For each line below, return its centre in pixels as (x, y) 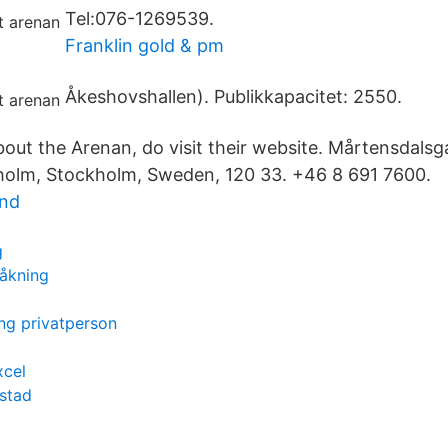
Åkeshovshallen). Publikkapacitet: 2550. (233, 96)
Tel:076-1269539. (139, 18)
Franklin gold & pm (144, 45)
